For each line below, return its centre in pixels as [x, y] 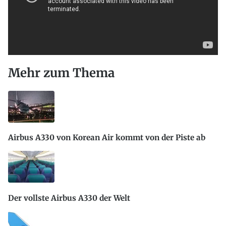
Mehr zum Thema [61, 73]
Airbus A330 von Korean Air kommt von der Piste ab [107, 138]
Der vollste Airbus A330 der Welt [69, 198]
